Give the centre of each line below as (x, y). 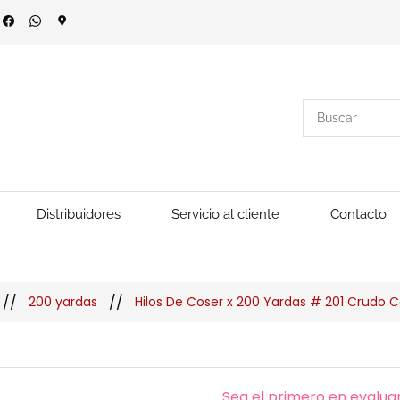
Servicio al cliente (225, 214)
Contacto (358, 214)
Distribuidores (79, 214)
